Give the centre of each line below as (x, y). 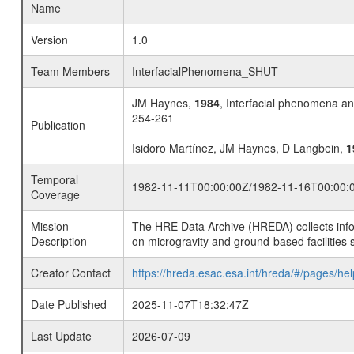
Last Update (61, 336)
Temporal (54, 179)
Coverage (55, 194)
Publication (58, 125)
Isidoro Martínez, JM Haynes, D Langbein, (239, 148)
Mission (49, 226)
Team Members (70, 71)
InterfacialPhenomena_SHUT (205, 71)
